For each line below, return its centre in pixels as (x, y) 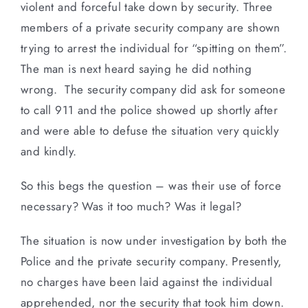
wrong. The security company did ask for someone (153, 89)
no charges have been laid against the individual (147, 282)
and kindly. (49, 151)
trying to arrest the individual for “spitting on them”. (154, 48)
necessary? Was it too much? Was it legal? (131, 206)
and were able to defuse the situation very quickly (150, 130)
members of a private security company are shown (151, 27)
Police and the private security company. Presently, (151, 261)
